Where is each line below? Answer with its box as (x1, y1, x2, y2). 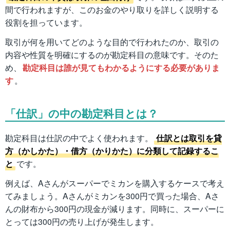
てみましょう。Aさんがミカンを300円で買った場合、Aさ (5, 189, 219, 202)
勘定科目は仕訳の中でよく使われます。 (5, 131, 153, 144)
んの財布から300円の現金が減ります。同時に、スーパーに (5, 202, 224, 215)
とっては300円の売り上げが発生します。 (5, 215, 159, 227)
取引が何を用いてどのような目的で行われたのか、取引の (5, 35, 219, 48)
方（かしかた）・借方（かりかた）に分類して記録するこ (5, 144, 219, 157)
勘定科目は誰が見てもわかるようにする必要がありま (23, 61, 220, 73)
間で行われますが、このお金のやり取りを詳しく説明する (5, 3, 219, 15)
